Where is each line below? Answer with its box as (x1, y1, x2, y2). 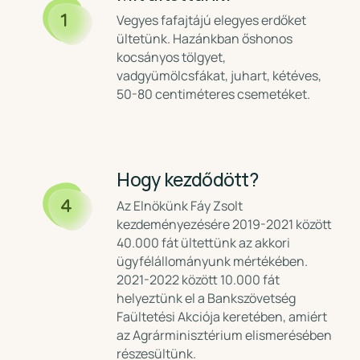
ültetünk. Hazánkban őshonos (117, 30, 293, 47)
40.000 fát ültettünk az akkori (117, 234, 291, 252)
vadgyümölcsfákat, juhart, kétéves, (117, 67, 322, 84)
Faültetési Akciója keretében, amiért (117, 308, 328, 325)
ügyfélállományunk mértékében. (117, 252, 309, 270)
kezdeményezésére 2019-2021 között (117, 215, 333, 233)
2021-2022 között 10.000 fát (117, 271, 280, 288)
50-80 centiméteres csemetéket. (117, 85, 311, 103)
